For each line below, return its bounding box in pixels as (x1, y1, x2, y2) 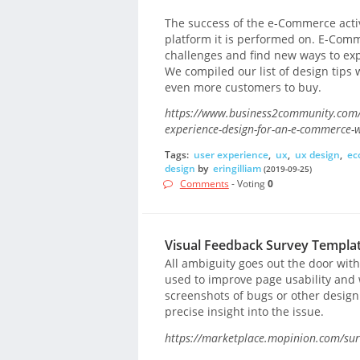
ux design (294, 147, 340, 162)
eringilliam (212, 161, 261, 175)
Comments (179, 177, 229, 191)
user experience (193, 147, 268, 162)
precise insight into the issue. (164, 304, 324, 320)
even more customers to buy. (164, 79, 321, 95)
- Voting (228, 177, 268, 191)
